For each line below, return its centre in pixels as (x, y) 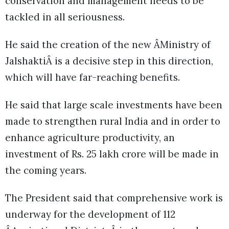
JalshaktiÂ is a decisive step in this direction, (109, 61)
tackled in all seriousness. (65, 17)
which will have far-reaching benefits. (93, 77)
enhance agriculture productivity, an (90, 137)
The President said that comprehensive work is (114, 198)
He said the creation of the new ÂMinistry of (108, 44)
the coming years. (46, 170)
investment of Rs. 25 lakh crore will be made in (112, 154)
